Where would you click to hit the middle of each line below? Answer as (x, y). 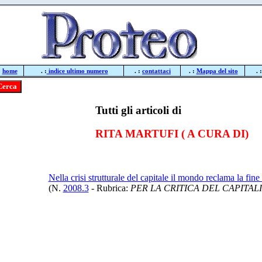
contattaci (156, 71)
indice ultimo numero (77, 71)
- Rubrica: (109, 188)
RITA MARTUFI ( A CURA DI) (172, 134)
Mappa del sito (217, 71)
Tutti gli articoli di (138, 110)
